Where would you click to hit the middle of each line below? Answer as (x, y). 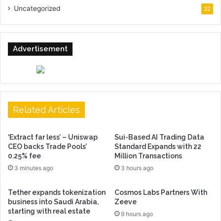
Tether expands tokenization (57, 192)
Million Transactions (148, 156)
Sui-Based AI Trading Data (159, 137)
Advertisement (40, 49)
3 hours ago (137, 168)
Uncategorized (37, 8)
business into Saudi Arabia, (53, 202)
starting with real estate (49, 211)
